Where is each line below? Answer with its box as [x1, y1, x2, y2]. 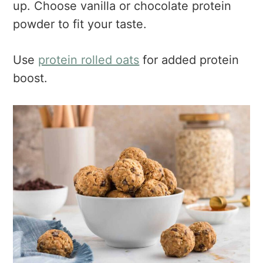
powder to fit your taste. [13, 17, 147, 32]
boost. [13, 71, 48, 86]
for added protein [139, 53, 240, 68]
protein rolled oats [38, 53, 140, 68]
